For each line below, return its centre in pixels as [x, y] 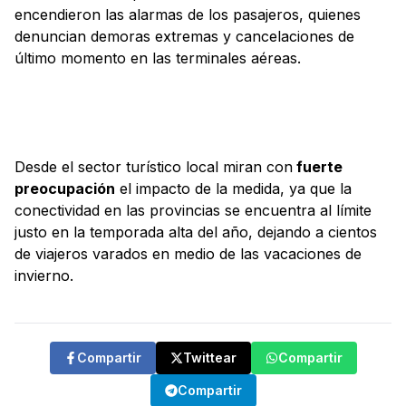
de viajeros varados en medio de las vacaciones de [188, 254]
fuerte [318, 167]
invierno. [44, 276]
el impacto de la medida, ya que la [233, 189]
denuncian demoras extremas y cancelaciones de [184, 37]
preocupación [65, 189]
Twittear [209, 358]
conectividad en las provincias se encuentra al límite [193, 211]
